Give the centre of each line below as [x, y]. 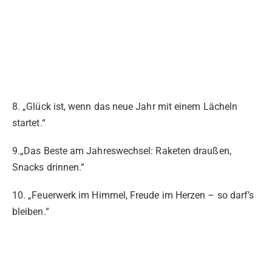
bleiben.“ [31, 212]
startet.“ [29, 123]
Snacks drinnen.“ [49, 168]
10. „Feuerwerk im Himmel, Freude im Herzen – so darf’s [133, 195]
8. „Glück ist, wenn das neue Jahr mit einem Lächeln [125, 106]
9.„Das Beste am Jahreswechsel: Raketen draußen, [122, 151]
